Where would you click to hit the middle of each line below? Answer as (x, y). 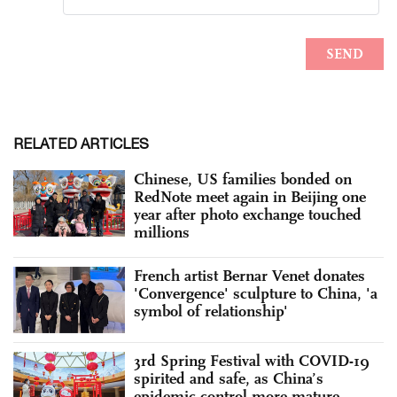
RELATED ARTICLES (81, 143)
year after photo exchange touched (248, 214)
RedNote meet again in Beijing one (250, 196)
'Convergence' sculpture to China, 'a (256, 293)
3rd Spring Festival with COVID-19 (252, 361)
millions (162, 232)
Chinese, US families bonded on (243, 179)
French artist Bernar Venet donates (249, 275)
